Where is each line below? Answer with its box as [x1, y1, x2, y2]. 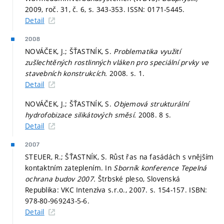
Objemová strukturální [113, 99, 189, 109]
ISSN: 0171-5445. [127, 4, 185, 14]
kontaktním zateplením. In [25, 163, 114, 173]
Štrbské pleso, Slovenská [97, 174, 180, 184]
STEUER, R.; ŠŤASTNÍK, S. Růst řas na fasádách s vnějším [25, 152, 214, 162]
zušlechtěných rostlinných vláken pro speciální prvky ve [25, 57, 209, 67]
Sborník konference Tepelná [113, 163, 207, 173]
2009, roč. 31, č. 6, [25, 4, 88, 14]
